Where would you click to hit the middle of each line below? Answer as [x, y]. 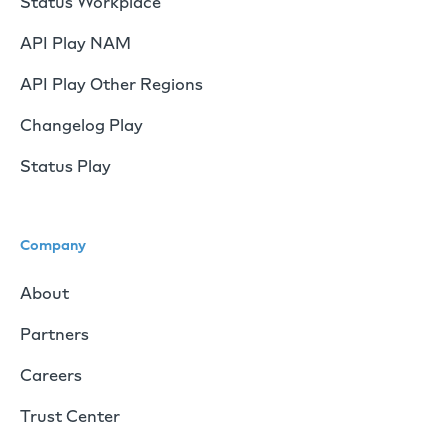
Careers [51, 375]
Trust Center [70, 416]
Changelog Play [81, 125]
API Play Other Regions [111, 84]
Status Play [65, 166]
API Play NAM [75, 43]
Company [53, 245]
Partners [54, 334]
